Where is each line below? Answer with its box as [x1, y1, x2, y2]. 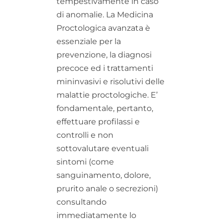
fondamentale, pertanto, [56, 103, 153, 113]
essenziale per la [56, 36, 121, 46]
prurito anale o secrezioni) [56, 183, 158, 193]
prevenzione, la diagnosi [56, 50, 152, 59]
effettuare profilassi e [56, 116, 140, 126]
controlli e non [56, 130, 113, 140]
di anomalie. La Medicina [56, 9, 153, 19]
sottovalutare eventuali [56, 143, 149, 153]
